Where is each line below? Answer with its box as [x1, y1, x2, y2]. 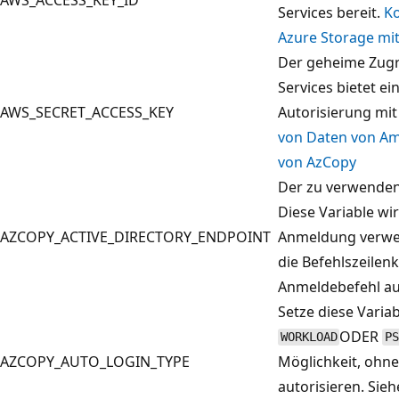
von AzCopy [278, 151, 356, 172]
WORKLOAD [280, 330, 338, 345]
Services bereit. [278, 2, 384, 22]
